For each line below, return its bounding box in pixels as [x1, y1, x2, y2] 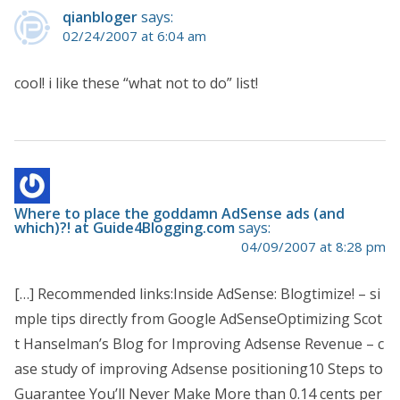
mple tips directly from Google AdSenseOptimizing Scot [14, 309, 382, 329]
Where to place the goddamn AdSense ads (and [14, 204, 345, 224]
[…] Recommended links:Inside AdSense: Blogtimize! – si [14, 284, 380, 304]
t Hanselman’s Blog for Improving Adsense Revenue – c [14, 334, 384, 354]
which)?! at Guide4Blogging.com [14, 218, 235, 238]
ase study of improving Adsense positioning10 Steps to [14, 359, 383, 379]
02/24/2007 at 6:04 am [62, 27, 206, 46]
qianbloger [62, 7, 137, 28]
